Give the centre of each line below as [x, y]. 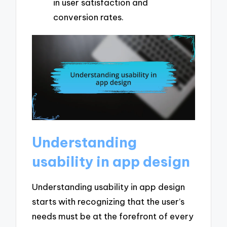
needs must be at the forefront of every [113, 216]
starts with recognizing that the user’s [108, 201]
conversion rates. [88, 17]
